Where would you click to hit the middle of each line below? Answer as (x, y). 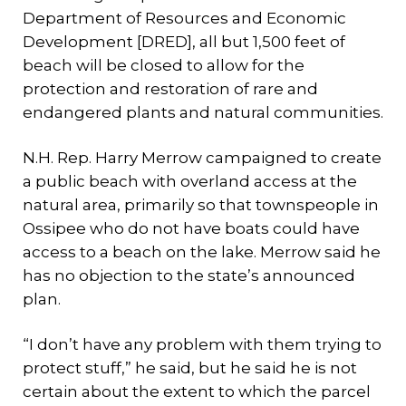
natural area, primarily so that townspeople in (201, 205)
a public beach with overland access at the (190, 181)
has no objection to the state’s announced (189, 275)
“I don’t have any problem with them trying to (202, 344)
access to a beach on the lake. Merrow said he (202, 252)
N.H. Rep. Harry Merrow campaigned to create (202, 158)
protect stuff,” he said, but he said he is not (190, 368)
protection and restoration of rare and (170, 89)
